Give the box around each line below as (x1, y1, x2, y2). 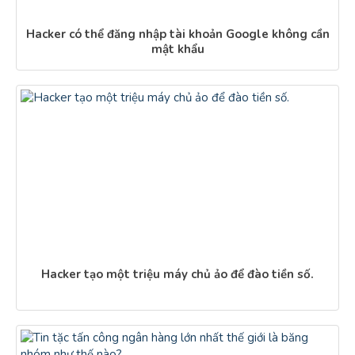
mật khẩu (151, 41, 204, 57)
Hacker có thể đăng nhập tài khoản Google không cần (25, 26, 330, 42)
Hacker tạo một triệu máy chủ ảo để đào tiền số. (41, 266, 314, 282)
